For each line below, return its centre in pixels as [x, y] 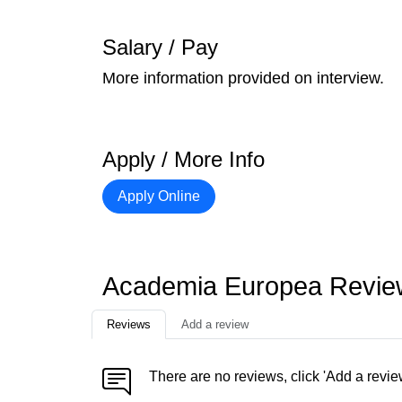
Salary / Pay [160, 47]
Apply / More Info [184, 159]
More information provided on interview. [243, 78]
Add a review [215, 324]
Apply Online [159, 196]
